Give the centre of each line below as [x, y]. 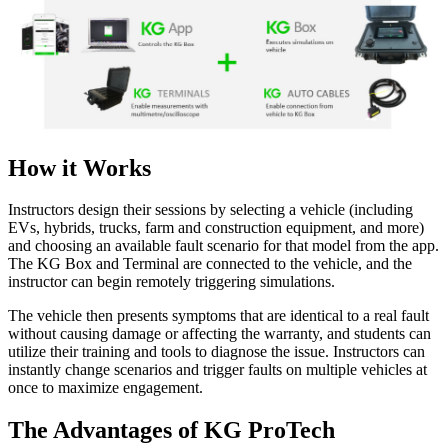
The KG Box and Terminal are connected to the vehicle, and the [210, 264]
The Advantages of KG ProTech [174, 430]
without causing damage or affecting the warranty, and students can [219, 334]
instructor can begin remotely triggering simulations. [171, 282]
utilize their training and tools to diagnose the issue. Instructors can [216, 352]
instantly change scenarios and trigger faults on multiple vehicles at [217, 370]
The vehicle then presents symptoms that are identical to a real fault [218, 316]
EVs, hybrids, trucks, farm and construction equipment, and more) [216, 228]
